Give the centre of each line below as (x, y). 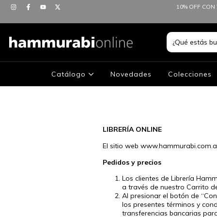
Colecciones (190, 74)
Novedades (131, 74)
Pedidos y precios (132, 162)
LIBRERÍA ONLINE (132, 129)
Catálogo (70, 74)
